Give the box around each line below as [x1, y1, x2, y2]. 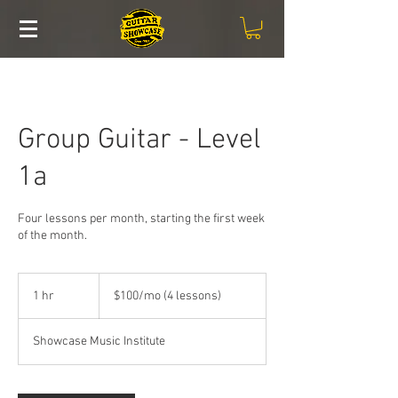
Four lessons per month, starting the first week [18, 211, 265, 227]
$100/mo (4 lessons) [113, 289, 221, 305]
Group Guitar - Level [18, 123, 260, 158]
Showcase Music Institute [33, 334, 165, 350]
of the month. [18, 228, 87, 244]
